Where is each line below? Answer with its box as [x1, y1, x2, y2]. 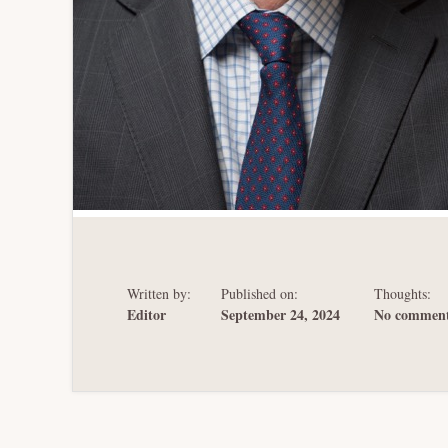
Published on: [221, 284, 298, 304]
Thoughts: [374, 284, 431, 304]
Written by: [127, 284, 191, 304]
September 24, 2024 [221, 304, 340, 326]
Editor [127, 304, 166, 326]
